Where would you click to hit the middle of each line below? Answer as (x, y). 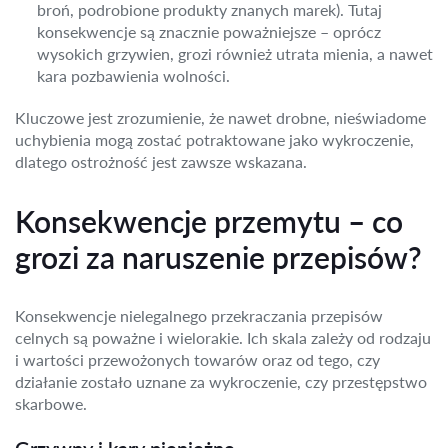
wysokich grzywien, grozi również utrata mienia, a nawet (235, 53)
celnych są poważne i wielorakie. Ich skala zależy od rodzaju (223, 337)
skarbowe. (51, 403)
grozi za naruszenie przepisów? (218, 257)
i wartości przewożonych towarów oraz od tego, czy (197, 359)
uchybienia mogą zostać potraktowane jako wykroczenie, (214, 139)
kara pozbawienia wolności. (133, 75)
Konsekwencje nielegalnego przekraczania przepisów (199, 315)
